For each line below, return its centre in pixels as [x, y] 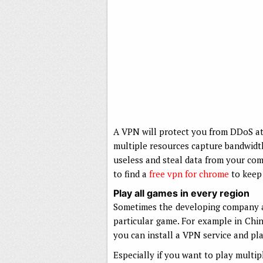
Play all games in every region [181, 193]
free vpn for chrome [189, 174]
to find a [131, 174]
